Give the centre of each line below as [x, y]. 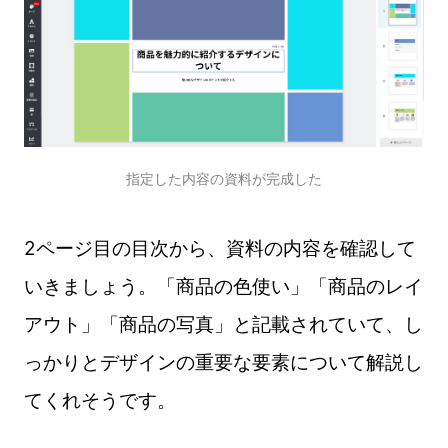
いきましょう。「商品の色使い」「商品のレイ [223, 286]
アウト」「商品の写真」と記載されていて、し [223, 324]
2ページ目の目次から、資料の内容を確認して [219, 248]
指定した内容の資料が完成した [224, 179]
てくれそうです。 [99, 400]
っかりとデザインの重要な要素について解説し [223, 362]
